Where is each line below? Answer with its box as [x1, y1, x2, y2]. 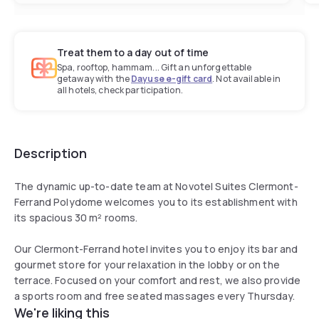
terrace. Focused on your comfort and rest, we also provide [14, 273, 301, 287]
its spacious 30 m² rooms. [14, 210, 140, 224]
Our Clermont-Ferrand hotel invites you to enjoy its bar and [14, 241, 298, 256]
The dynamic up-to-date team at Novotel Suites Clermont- [14, 179, 298, 193]
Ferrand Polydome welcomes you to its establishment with [14, 194, 298, 209]
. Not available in [212, 72, 281, 85]
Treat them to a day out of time [57, 45, 209, 59]
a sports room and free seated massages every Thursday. [14, 288, 296, 303]
